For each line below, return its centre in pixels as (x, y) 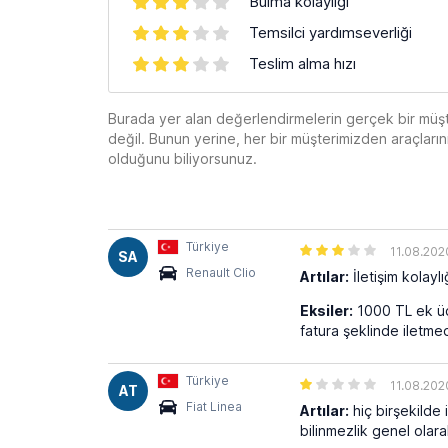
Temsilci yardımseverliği (330, 32)
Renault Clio (221, 272)
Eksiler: (326, 310)
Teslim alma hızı (302, 63)
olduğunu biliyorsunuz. (182, 158)
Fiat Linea (214, 406)
